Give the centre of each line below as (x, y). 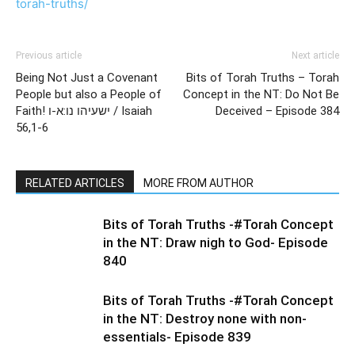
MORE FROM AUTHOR (198, 183)
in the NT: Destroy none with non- (205, 319)
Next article (315, 56)
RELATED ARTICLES (75, 183)
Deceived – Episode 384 (277, 111)
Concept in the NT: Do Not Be (261, 95)
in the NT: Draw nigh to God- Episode (216, 243)
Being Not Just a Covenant (87, 78)
